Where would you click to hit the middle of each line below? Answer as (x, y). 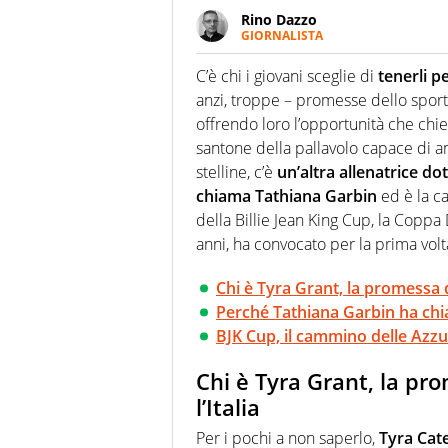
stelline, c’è (234, 172)
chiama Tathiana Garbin (286, 196)
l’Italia (228, 407)
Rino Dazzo (279, 20)
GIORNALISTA (282, 36)
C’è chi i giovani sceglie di (285, 76)
